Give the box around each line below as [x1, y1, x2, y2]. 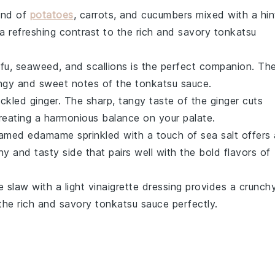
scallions [87, 60, 128, 72]
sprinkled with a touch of [74, 129, 201, 141]
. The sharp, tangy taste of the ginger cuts [58, 95, 263, 107]
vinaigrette [88, 180, 139, 193]
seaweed [15, 60, 59, 72]
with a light [28, 180, 88, 193]
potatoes [29, 9, 74, 21]
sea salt [201, 129, 238, 141]
